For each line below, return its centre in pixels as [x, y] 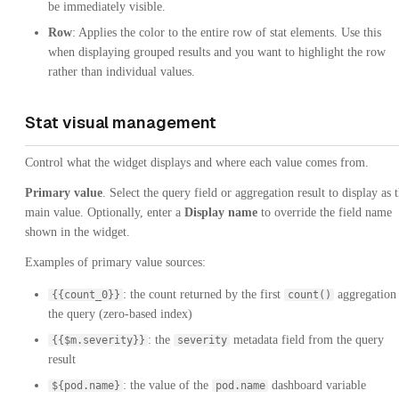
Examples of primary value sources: [115, 262]
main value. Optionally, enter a [105, 212]
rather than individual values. [122, 72]
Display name [221, 212]
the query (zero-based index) [120, 314]
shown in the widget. [77, 232]
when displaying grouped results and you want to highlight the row [217, 52]
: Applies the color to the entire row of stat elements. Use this [227, 33]
